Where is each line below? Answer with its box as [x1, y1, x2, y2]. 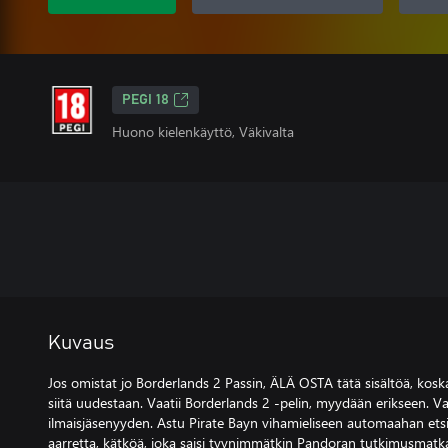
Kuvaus [48, 333, 114, 353]
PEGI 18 [122, 93, 169, 107]
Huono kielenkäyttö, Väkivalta [112, 122, 294, 141]
